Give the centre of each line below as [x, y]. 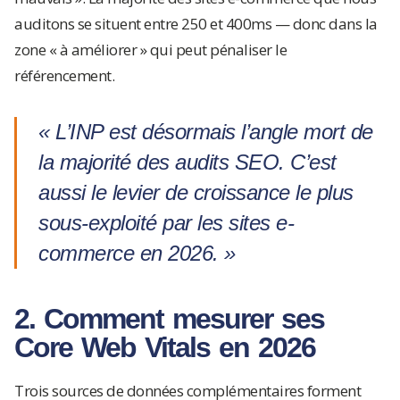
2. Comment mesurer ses [169, 319]
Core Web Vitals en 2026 [165, 347]
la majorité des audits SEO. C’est [187, 162]
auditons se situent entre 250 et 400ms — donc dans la [196, 24]
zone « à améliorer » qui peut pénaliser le [150, 50]
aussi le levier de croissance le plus [196, 192]
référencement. [64, 75]
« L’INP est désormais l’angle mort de [206, 132]
